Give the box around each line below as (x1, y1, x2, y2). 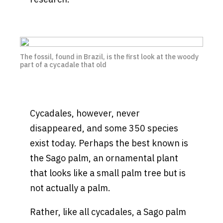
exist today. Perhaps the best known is (30, 137, 188, 149)
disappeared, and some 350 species (30, 122, 178, 134)
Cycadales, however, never (30, 108, 140, 119)
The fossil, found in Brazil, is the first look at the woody (20, 52, 199, 62)
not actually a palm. (30, 182, 111, 194)
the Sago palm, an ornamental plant (30, 152, 178, 164)
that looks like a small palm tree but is (30, 167, 186, 179)
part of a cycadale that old (20, 60, 107, 70)
